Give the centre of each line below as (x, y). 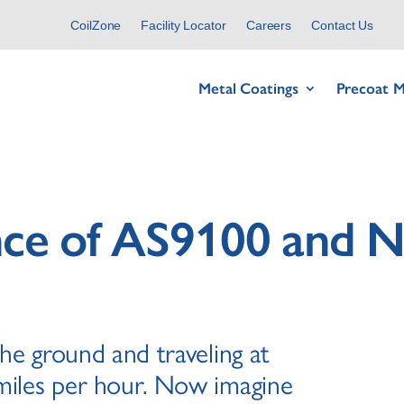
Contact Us (343, 25)
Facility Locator (184, 25)
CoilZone (96, 25)
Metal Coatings (248, 88)
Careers (269, 25)
